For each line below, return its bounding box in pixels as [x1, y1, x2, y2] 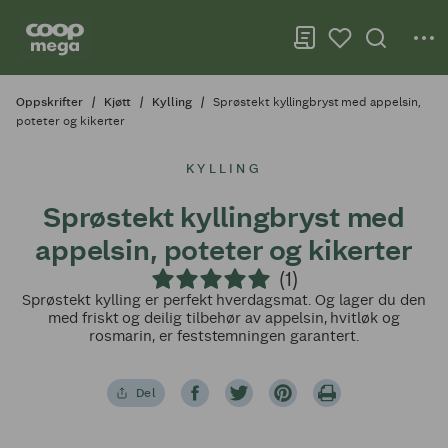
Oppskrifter [16, 95, 83, 109]
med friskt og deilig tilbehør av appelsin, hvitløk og [47, 308, 401, 327]
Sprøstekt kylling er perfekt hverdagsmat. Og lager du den [22, 290, 426, 309]
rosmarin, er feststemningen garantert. [89, 326, 359, 345]
